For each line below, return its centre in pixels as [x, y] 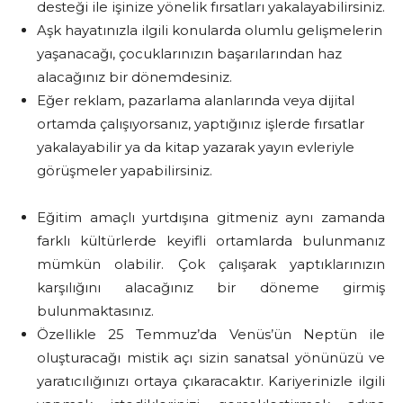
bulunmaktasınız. [95, 310]
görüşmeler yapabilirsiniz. [125, 170]
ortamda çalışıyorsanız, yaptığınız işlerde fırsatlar [201, 123]
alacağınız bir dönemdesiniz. [134, 76]
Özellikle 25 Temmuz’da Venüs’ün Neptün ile [211, 334]
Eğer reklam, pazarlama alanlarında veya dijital [196, 100]
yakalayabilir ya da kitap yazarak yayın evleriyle [196, 147]
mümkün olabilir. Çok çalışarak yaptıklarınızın [211, 264]
